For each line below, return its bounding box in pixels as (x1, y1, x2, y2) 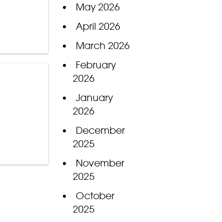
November (75, 157, 124, 169)
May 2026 (75, 1, 120, 13)
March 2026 (75, 40, 130, 52)
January (75, 92, 113, 104)
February (75, 59, 116, 71)
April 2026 (75, 20, 120, 33)
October (75, 190, 114, 202)
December (75, 124, 125, 137)
